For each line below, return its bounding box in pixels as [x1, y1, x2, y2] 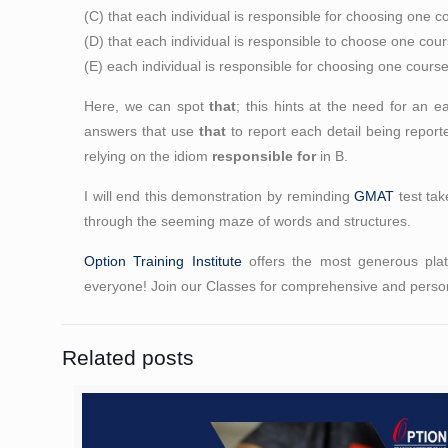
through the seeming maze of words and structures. [84, 213, 412, 230]
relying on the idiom [84, 148, 213, 165]
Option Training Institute [84, 253, 242, 270]
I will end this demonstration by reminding [84, 188, 355, 205]
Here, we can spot [84, 98, 210, 115]
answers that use [84, 123, 199, 140]
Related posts [62, 346, 194, 370]
